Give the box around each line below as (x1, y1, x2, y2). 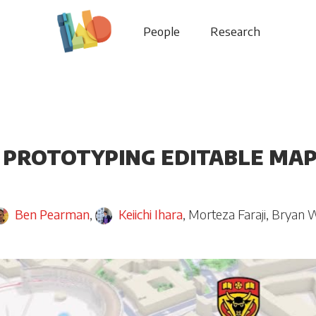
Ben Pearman (14, 206, 90, 223)
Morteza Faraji (188, 206, 267, 223)
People (142, 23, 180, 39)
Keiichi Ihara (119, 206, 183, 223)
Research (210, 23, 261, 39)
